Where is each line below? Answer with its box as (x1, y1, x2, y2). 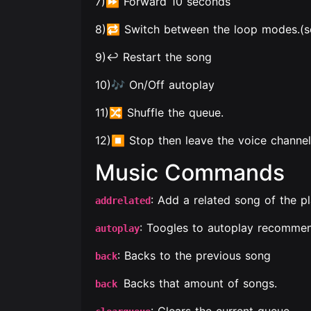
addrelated (95, 195, 151, 206)
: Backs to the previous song (117, 249, 271, 262)
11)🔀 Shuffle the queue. (95, 106, 224, 119)
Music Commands (95, 159, 285, 186)
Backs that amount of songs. (124, 276, 277, 290)
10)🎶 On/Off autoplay (95, 78, 215, 92)
